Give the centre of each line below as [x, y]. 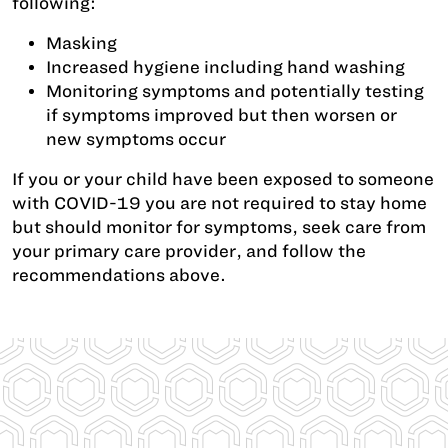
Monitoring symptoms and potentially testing [235, 91]
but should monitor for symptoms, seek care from [219, 227]
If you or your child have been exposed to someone [223, 179]
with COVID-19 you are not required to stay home [219, 203]
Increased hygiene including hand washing [225, 67]
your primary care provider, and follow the [189, 251]
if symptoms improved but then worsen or [221, 115]
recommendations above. [119, 275]
